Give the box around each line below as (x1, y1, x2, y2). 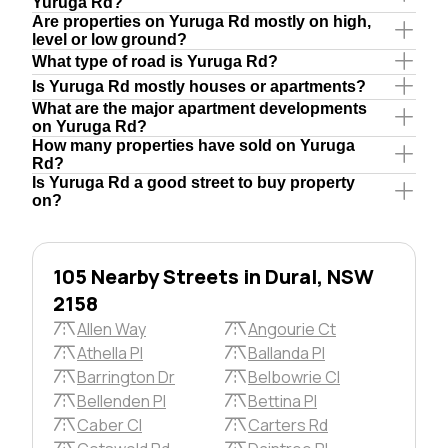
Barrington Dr (77, 365, 175, 388)
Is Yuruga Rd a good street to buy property (32, 173, 355, 191)
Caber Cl (77, 413, 142, 436)
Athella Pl (77, 341, 143, 364)
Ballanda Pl (248, 341, 325, 364)
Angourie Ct (248, 317, 336, 340)
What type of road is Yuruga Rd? (32, 52, 278, 70)
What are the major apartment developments (32, 99, 367, 117)
